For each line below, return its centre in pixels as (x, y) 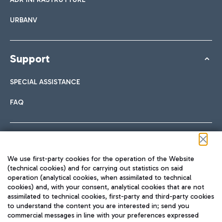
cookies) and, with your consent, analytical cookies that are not (106, 187)
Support (30, 59)
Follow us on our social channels (89, 141)
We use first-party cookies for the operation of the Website (101, 159)
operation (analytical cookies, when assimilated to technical (99, 178)
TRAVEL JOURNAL (111, 197)
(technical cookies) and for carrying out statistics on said (95, 168)
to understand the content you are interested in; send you (98, 206)
